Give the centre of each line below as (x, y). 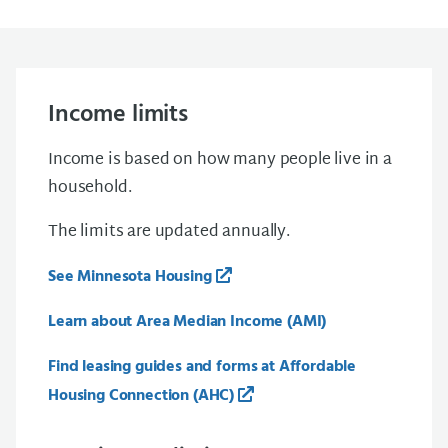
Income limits (118, 115)
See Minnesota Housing (130, 277)
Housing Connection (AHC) (141, 396)
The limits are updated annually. (169, 232)
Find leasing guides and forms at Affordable (202, 367)
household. (90, 188)
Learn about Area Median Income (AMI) (187, 322)
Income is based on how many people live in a (220, 160)
